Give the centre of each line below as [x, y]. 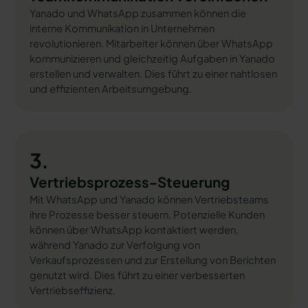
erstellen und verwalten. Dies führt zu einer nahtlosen [153, 74]
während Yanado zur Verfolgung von [114, 244]
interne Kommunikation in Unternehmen [122, 29]
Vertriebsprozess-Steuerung [129, 182]
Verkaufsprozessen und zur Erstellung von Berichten [152, 260]
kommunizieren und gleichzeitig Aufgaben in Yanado [152, 59]
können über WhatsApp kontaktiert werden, [134, 229]
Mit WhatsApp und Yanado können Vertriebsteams [149, 199]
